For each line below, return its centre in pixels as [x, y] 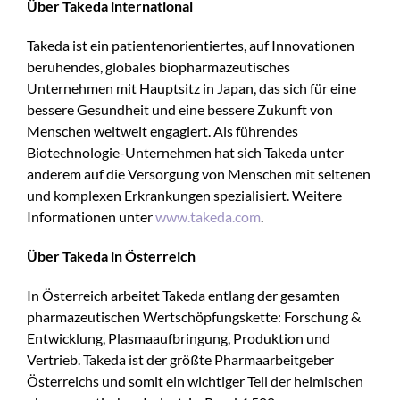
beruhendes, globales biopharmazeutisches [158, 67]
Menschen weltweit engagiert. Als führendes [162, 131]
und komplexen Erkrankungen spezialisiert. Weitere [184, 195]
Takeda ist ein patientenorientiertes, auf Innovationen [191, 45]
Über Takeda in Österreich [111, 256]
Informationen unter [91, 217]
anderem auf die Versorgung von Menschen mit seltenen [199, 174]
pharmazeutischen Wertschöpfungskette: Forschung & [194, 317]
